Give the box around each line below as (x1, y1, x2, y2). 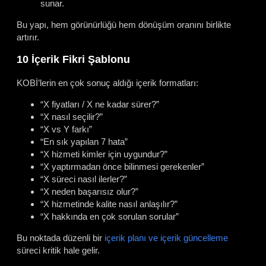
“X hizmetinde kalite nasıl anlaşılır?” (40, 198, 178, 209)
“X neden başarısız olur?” (40, 186, 138, 197)
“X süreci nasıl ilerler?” (40, 173, 127, 184)
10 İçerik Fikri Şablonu (17, 53, 130, 66)
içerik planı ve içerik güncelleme (104, 232, 228, 243)
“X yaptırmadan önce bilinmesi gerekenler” (40, 161, 204, 172)
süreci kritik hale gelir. (17, 245, 100, 255)
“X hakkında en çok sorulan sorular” (40, 211, 179, 221)
